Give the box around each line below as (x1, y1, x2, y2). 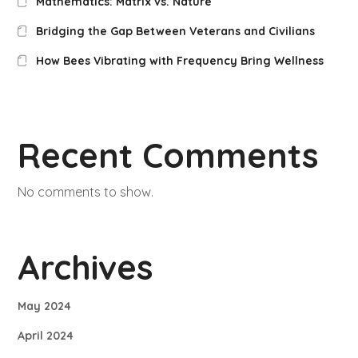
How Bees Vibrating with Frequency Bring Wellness (35, 54, 324, 69)
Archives (18, 246, 154, 289)
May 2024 (18, 299, 72, 314)
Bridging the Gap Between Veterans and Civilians (35, 24, 315, 39)
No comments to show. (18, 184, 154, 201)
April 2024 (18, 328, 74, 344)
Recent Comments (18, 134, 320, 177)
